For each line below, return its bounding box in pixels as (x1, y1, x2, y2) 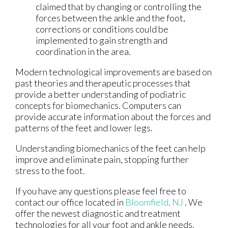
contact (15, 196, 46, 208)
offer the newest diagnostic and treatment (15, 207, 181, 219)
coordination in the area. (36, 45, 131, 57)
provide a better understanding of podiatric (15, 88, 186, 100)
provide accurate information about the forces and (15, 110, 211, 122)
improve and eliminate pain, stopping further (15, 153, 189, 165)
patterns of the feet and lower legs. (15, 122, 153, 133)
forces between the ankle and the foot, (36, 12, 185, 23)
